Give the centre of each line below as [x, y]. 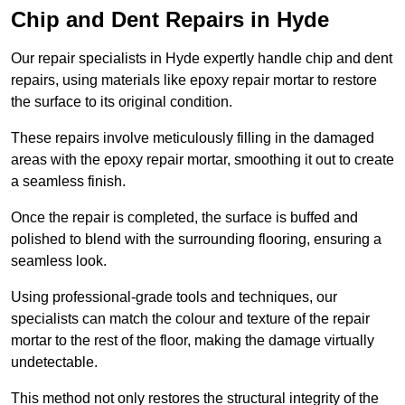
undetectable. [56, 363]
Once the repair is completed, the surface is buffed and [184, 218]
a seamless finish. [70, 182]
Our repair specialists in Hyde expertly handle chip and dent [202, 59]
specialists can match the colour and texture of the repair [190, 319]
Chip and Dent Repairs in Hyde [170, 20]
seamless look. [59, 261]
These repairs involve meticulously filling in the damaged [193, 138]
